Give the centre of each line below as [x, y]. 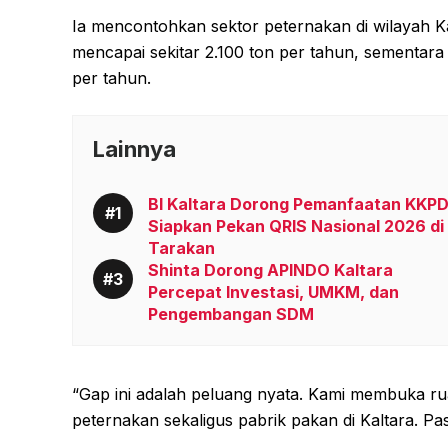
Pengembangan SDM [231, 314]
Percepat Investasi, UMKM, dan [273, 292]
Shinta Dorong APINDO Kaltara [270, 270]
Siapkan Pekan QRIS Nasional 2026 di [296, 226]
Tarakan [181, 248]
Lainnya [134, 149]
